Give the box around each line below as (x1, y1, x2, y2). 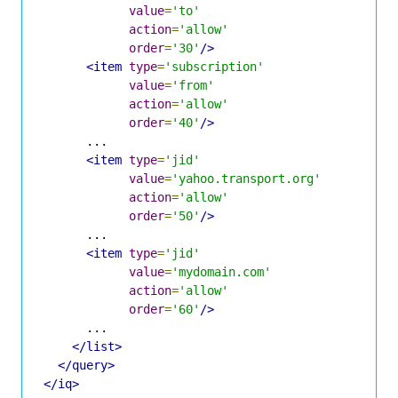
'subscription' (164, 59, 264, 74)
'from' (171, 77, 214, 92)
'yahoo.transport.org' (171, 171, 321, 186)
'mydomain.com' (171, 264, 271, 279)
